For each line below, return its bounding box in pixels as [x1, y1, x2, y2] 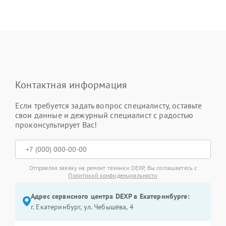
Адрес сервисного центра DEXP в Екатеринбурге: [31, 191, 190, 201]
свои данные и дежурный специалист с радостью [15, 109, 194, 120]
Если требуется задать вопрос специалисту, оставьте [15, 100, 202, 110]
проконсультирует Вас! [15, 119, 97, 130]
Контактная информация [15, 78, 128, 91]
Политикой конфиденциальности [68, 171, 158, 179]
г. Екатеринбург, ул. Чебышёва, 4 [31, 202, 134, 211]
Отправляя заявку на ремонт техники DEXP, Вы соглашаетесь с [29, 163, 197, 172]
